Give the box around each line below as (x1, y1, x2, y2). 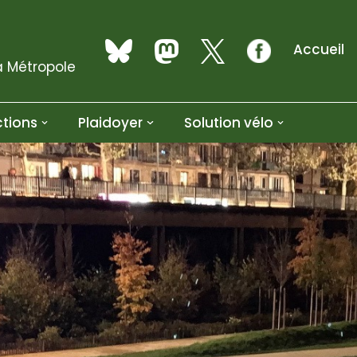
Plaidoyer (78, 113, 143, 133)
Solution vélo (183, 113, 273, 133)
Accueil (293, 40, 344, 60)
